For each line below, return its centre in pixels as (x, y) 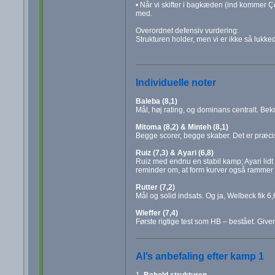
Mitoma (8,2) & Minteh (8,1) (182, 127)
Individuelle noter (176, 82)
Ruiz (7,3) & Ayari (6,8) (174, 153)
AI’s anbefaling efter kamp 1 (199, 256)
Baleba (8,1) (156, 101)
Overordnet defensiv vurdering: (187, 30)
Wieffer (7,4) (157, 213)
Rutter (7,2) (155, 187)
